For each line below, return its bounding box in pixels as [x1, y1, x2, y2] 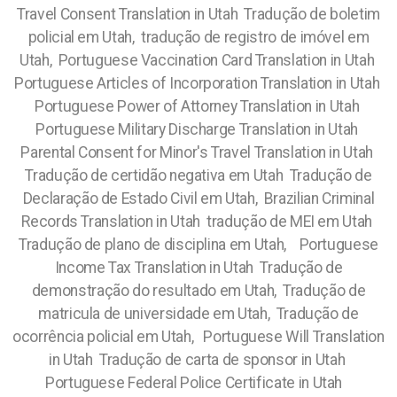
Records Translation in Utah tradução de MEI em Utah [21, 213, 376, 230]
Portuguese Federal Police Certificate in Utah [44, 374, 353, 392]
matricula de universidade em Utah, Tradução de [38, 305, 359, 323]
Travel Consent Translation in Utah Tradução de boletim [17, 5, 380, 23]
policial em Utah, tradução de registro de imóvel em [27, 28, 370, 46]
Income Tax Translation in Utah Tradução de [54, 259, 343, 276]
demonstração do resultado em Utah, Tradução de [31, 282, 366, 300]
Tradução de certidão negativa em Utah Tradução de [25, 167, 372, 184]
